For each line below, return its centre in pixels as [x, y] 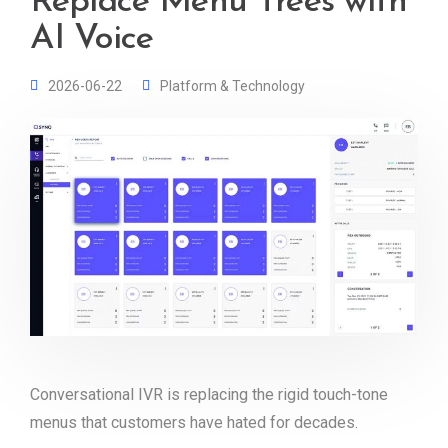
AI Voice [92, 39]
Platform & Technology [232, 86]
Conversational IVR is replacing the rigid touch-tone [209, 395]
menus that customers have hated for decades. [194, 423]
